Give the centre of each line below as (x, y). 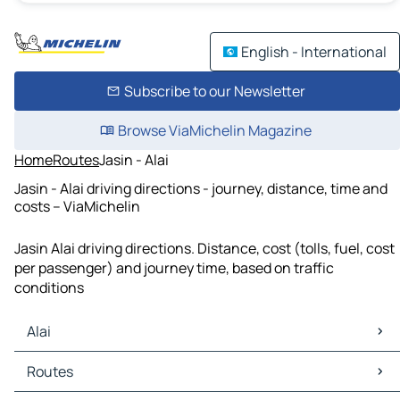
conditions (49, 288)
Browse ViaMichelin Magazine (214, 130)
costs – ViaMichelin (77, 206)
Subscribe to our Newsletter (214, 91)
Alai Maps (49, 362)
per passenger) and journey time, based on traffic (174, 268)
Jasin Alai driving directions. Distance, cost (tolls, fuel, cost (204, 249)
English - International (314, 52)
